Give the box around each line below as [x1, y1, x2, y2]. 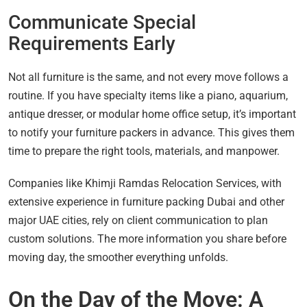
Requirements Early [8, 32, 175, 55]
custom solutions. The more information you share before [8, 232, 286, 245]
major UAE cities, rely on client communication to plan [8, 213, 268, 227]
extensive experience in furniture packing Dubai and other [8, 195, 284, 208]
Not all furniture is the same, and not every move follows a [8, 70, 288, 84]
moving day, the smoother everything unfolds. [8, 250, 228, 264]
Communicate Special [8, 10, 196, 34]
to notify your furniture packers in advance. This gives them [8, 125, 295, 139]
